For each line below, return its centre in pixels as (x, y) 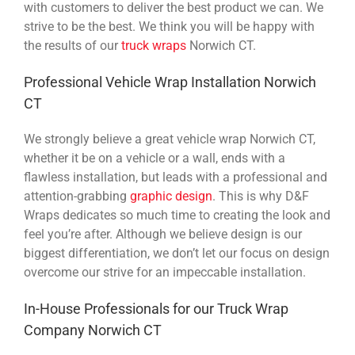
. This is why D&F (261, 196)
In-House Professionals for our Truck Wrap (156, 308)
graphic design (171, 196)
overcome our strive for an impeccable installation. (165, 272)
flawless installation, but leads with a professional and (176, 177)
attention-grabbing (77, 196)
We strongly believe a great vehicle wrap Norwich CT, (170, 139)
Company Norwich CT (93, 330)
